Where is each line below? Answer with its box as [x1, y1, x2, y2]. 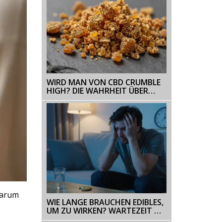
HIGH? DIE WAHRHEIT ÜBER [46, 85, 148, 96]
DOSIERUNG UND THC [46, 93, 128, 105]
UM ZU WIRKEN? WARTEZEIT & [46, 205, 160, 216]
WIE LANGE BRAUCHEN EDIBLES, [46, 196, 164, 208]
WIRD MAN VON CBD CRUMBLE [46, 76, 161, 88]
